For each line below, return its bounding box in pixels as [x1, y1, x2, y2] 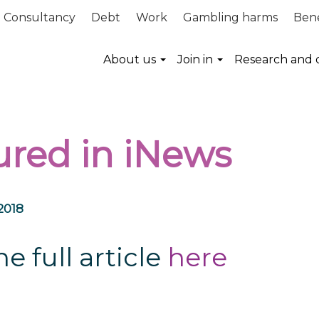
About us [103, 53, 156, 66]
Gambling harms [183, 11, 278, 24]
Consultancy [4, 11, 75, 24]
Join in [177, 53, 213, 66]
